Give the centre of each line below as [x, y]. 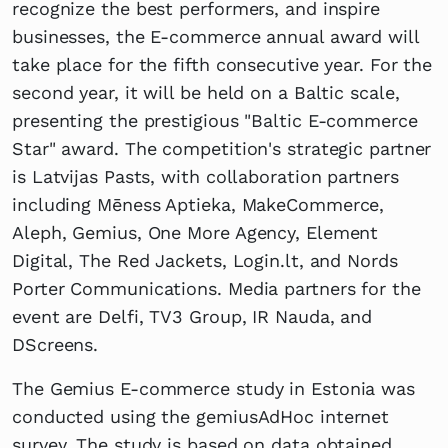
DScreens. [55, 344]
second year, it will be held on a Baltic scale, [206, 92]
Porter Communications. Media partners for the [216, 288]
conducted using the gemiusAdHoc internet [201, 416]
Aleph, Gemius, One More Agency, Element [195, 232]
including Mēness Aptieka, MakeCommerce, [198, 204]
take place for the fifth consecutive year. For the [222, 64]
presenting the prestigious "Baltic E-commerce [215, 120]
